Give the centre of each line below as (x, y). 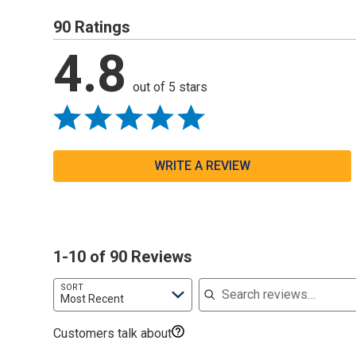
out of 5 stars (170, 87)
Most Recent (93, 299)
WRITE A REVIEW (203, 165)
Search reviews (242, 277)
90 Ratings (92, 27)
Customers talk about (113, 333)
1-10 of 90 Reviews (123, 256)
